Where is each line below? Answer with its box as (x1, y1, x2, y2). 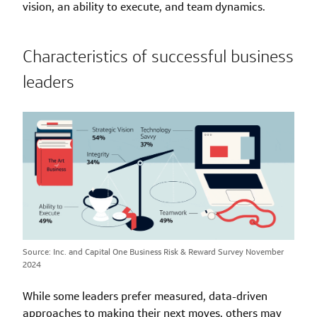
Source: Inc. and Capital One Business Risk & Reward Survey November (23, 246, 284, 258)
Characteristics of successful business (23, 45, 294, 67)
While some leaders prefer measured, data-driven (23, 289, 267, 304)
